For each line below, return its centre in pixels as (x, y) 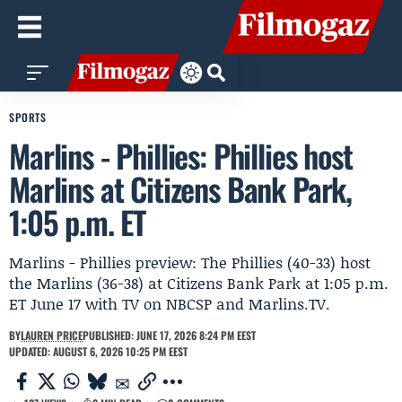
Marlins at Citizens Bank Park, (181, 188)
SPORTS (28, 117)
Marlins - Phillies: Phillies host (181, 155)
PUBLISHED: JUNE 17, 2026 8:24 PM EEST (169, 335)
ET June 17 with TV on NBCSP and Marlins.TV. (170, 303)
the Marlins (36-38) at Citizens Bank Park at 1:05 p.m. (199, 283)
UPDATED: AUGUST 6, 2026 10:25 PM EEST (98, 351)
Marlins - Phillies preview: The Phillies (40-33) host (190, 262)
